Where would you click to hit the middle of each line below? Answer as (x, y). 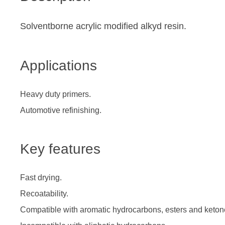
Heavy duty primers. (55, 94)
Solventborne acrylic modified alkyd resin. (103, 26)
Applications (59, 66)
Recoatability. (44, 194)
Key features (60, 149)
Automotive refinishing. (61, 110)
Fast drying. (41, 178)
